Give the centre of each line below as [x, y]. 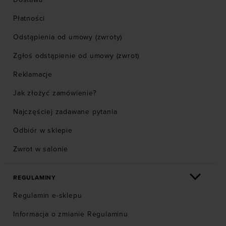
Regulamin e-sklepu [48, 196]
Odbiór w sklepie [43, 131]
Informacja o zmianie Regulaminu [71, 214]
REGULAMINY [35, 178]
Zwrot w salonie [41, 149]
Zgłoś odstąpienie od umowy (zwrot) [76, 56]
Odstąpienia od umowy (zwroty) [68, 37]
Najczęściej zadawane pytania [65, 112]
